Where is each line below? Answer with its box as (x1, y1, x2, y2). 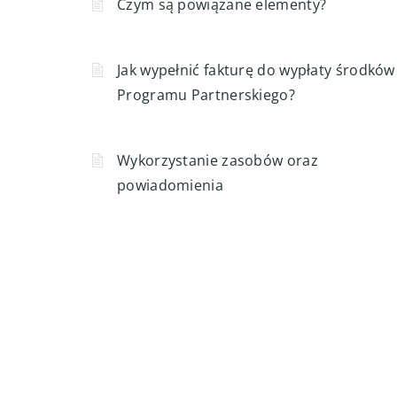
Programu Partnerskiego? (117, 85, 295, 105)
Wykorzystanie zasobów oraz (117, 151, 318, 170)
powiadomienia (117, 175, 223, 195)
